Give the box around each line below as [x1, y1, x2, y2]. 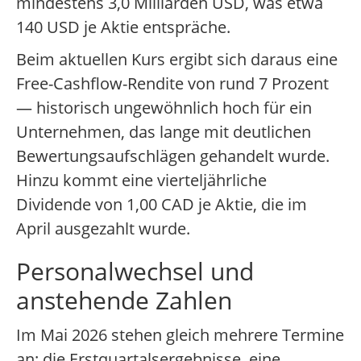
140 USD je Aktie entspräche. [16, 16, 230, 39]
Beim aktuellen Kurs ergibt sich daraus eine [16, 48, 338, 71]
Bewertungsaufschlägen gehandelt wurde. [16, 145, 330, 168]
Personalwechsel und [16, 255, 254, 288]
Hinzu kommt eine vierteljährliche [16, 169, 267, 192]
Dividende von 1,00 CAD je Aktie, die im [16, 193, 307, 216]
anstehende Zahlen [16, 284, 232, 317]
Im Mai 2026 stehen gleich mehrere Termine [16, 324, 344, 346]
